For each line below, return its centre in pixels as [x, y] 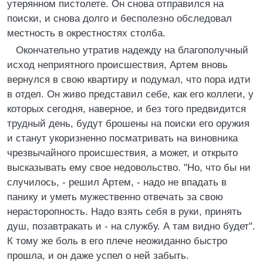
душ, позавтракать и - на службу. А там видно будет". [131, 226]
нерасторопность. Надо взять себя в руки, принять [124, 212]
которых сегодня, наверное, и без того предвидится [127, 109]
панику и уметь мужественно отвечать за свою [115, 197]
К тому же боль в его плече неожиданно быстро [117, 241]
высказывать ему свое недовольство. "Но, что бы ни [129, 168]
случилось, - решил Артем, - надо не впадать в [117, 182]
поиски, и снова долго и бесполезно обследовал [119, 18]
